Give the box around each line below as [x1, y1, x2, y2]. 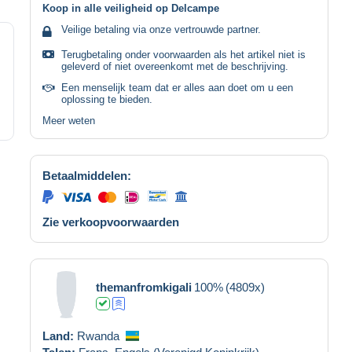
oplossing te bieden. [61, 93, 152, 105]
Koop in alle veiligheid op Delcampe [42, 2, 219, 14]
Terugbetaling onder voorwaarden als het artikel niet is [61, 48, 306, 60]
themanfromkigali [96, 280, 192, 294]
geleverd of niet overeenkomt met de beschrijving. [61, 60, 288, 72]
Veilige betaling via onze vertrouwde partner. [61, 23, 261, 35]
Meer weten [42, 114, 95, 126]
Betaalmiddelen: [42, 168, 131, 182]
